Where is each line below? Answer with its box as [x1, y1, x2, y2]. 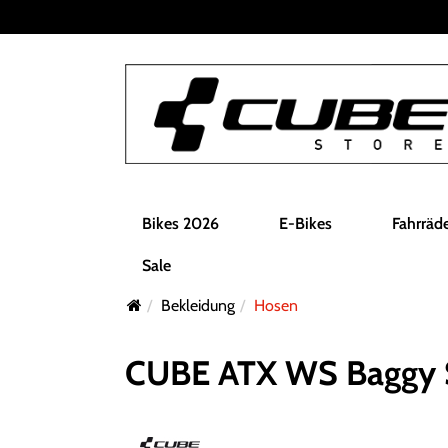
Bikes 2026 [142, 214, 219, 233]
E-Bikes [279, 214, 332, 233]
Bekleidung [161, 296, 235, 315]
